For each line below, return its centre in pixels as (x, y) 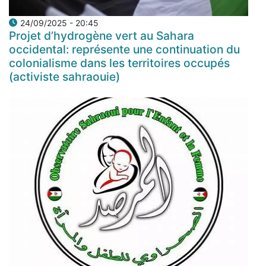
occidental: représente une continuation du (124, 49)
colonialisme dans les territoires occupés (119, 63)
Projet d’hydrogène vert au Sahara (102, 35)
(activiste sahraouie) (64, 76)
